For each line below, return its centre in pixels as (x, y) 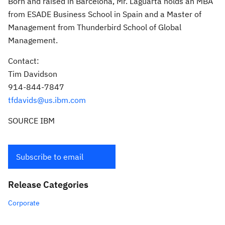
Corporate (24, 203)
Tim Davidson (33, 74)
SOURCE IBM (31, 121)
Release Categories (48, 185)
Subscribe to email (50, 157)
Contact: (24, 61)
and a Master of (172, 14)
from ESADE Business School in (65, 14)
